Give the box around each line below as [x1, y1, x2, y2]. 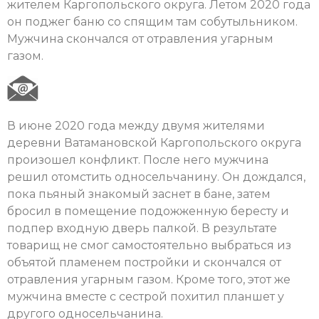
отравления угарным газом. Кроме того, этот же [7, 272, 291, 286]
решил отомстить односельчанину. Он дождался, [7, 169, 305, 184]
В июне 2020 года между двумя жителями [7, 118, 265, 132]
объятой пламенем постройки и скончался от [7, 255, 281, 269]
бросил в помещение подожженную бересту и [7, 204, 289, 218]
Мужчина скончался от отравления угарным [7, 32, 273, 46]
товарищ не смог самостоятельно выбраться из [7, 238, 291, 252]
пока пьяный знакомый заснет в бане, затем [7, 187, 271, 201]
